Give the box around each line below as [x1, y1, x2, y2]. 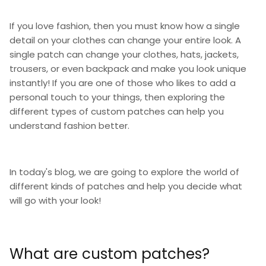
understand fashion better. [9, 119, 132, 132]
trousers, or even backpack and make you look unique [9, 62, 246, 75]
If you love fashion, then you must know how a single [9, 19, 240, 32]
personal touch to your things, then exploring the [9, 90, 225, 103]
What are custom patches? [9, 243, 214, 265]
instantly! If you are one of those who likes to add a [9, 76, 236, 89]
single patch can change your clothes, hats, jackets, [9, 47, 239, 61]
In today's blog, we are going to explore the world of [9, 165, 239, 178]
